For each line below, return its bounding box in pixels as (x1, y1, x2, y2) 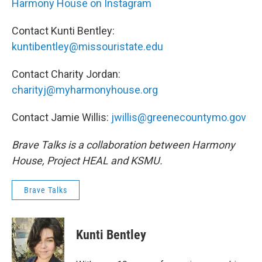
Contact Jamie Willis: (12, 111, 111, 123)
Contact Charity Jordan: (12, 68, 120, 80)
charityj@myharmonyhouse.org (12, 84, 158, 96)
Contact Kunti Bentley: (12, 25, 115, 37)
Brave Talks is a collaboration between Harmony (12, 139, 235, 151)
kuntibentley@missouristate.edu (12, 40, 163, 53)
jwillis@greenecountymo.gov (111, 111, 246, 123)
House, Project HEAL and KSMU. (12, 154, 163, 167)
